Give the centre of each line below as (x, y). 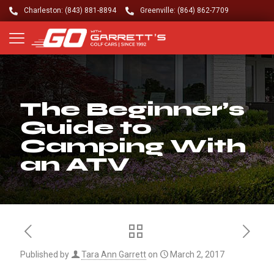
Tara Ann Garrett (114, 255)
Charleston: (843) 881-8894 (70, 10)
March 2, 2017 (197, 255)
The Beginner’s (132, 109)
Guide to (86, 128)
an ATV (75, 165)
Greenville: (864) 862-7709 (184, 10)
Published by (45, 255)
